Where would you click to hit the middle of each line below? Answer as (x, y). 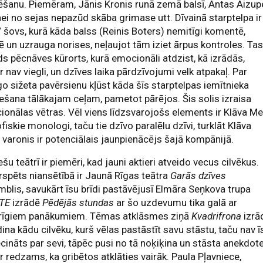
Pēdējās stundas (78, 203)
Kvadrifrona (217, 216)
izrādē (26, 203)
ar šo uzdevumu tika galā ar (176, 203)
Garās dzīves (198, 176)
